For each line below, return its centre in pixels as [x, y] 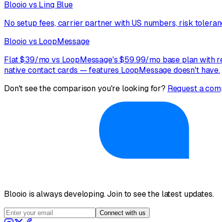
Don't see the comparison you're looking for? [85, 88]
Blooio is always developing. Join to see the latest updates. [109, 194]
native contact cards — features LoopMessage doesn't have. [112, 70]
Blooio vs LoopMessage [47, 41]
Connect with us [123, 213]
